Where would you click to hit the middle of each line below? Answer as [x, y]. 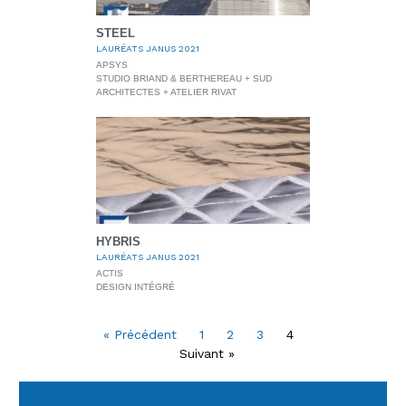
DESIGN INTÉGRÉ [135, 287]
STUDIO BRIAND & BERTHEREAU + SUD [184, 79]
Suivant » [208, 354]
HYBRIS [118, 242]
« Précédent [140, 335]
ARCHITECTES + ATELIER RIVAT [166, 92]
